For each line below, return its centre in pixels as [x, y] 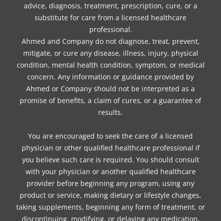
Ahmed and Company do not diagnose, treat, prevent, [110, 41]
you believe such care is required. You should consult [110, 160]
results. [110, 112]
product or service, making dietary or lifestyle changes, [110, 195]
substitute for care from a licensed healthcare [110, 17]
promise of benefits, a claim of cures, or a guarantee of [110, 100]
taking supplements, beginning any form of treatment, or [110, 207]
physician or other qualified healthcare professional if [110, 148]
